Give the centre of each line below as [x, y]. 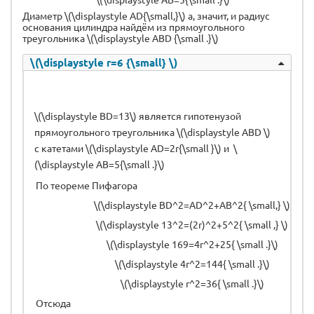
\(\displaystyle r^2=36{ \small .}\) [192, 283]
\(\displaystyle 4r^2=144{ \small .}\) [192, 263]
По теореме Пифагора [88, 185]
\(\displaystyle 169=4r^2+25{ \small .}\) [192, 244]
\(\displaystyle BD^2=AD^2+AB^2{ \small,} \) [192, 204]
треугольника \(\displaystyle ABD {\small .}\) [121, 37]
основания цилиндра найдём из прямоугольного [134, 26]
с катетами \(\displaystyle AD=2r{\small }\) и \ [136, 148]
